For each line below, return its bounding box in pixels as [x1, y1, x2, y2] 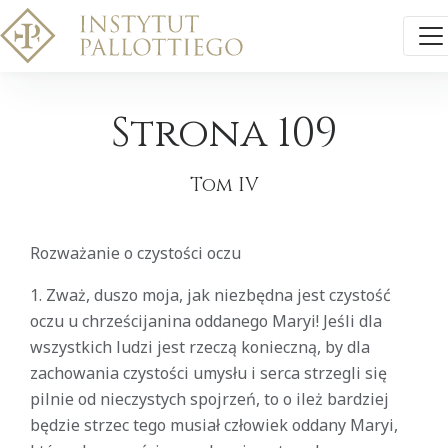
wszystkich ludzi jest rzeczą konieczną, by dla [30, 336, 370, 358]
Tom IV [189, 173, 259, 198]
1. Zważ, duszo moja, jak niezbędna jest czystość [30, 284, 391, 306]
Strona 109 [110, 107, 338, 161]
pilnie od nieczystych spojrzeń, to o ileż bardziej [30, 388, 389, 410]
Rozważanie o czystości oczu [30, 242, 241, 264]
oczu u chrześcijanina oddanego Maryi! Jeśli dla [30, 310, 382, 332]
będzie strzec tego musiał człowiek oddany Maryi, [30, 414, 398, 436]
